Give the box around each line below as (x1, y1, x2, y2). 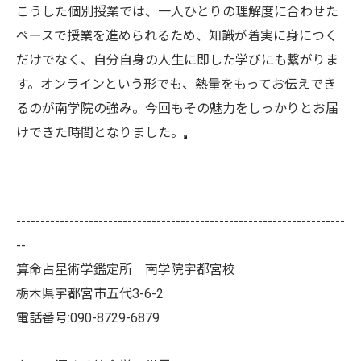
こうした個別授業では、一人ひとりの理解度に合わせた (16, 3, 338, 19)
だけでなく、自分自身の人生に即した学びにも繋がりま (16, 52, 338, 68)
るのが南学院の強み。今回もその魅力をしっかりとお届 (16, 100, 338, 116)
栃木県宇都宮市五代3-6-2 (16, 285, 164, 301)
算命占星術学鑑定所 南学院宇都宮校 (16, 261, 235, 277)
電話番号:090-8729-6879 (16, 309, 160, 326)
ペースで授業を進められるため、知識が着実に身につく (16, 27, 338, 44)
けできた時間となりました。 (16, 124, 184, 140)
